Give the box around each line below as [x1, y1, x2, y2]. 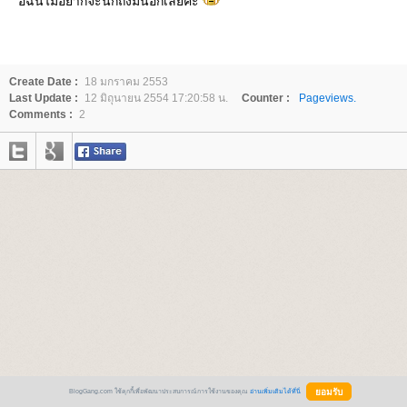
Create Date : [9, 75, 78, 88]
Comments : [9, 108, 73, 121]
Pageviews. [299, 92, 356, 104]
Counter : [242, 92, 290, 104]
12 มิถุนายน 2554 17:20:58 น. [84, 92, 228, 104]
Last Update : [9, 92, 78, 104]
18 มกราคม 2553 [84, 75, 168, 88]
